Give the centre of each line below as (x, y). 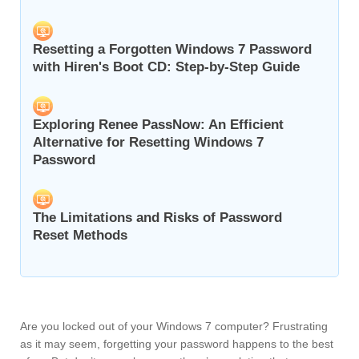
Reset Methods (80, 236)
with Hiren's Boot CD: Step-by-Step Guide (166, 67)
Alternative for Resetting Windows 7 (148, 143)
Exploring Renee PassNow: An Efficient (158, 125)
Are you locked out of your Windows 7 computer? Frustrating (174, 327)
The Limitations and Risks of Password (157, 218)
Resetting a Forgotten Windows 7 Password (172, 50)
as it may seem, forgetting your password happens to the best (177, 344)
